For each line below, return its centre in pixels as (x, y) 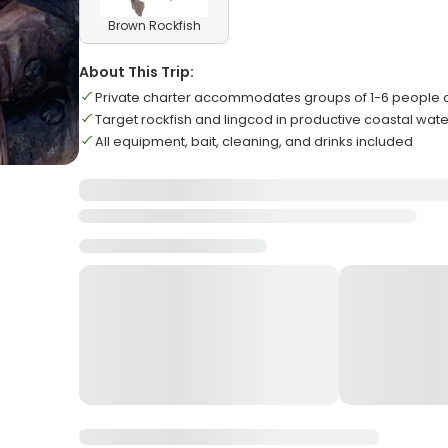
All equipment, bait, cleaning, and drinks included (254, 141)
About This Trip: (137, 72)
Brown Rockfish (154, 25)
